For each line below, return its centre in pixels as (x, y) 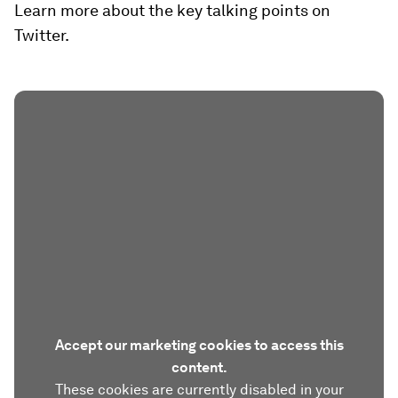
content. (199, 367)
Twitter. (42, 35)
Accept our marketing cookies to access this (199, 345)
